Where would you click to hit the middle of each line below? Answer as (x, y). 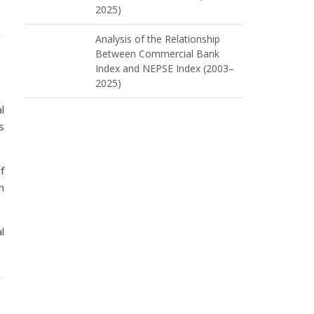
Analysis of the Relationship (158, 39)
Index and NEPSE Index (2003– (165, 69)
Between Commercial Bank (157, 54)
